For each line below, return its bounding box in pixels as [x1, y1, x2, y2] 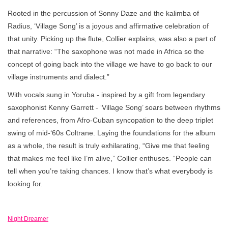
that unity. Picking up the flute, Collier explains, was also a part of [8, 34, 216, 43]
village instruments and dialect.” [8, 72, 109, 81]
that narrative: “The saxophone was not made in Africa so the [8, 47, 204, 55]
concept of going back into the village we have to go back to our [8, 60, 212, 68]
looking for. [8, 179, 43, 188]
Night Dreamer [8, 215, 48, 222]
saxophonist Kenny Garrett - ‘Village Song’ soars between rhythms [8, 103, 220, 111]
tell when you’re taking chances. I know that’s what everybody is [8, 166, 213, 175]
